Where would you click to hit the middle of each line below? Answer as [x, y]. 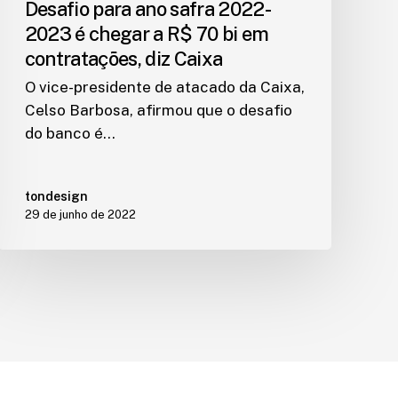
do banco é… [70, 134]
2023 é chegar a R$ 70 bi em [147, 34]
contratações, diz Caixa [123, 59]
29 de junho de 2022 [80, 215]
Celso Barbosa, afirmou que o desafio [158, 111]
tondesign [56, 197]
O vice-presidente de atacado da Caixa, [164, 88]
